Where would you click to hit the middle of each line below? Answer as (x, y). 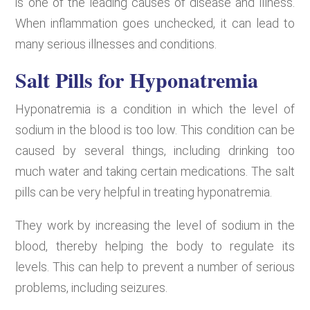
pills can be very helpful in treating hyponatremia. (144, 192)
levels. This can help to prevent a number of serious (155, 266)
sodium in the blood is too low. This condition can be (155, 129)
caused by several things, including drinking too (155, 150)
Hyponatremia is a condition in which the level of (155, 109)
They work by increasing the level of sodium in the (155, 225)
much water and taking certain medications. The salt (155, 171)
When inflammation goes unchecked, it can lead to (155, 23)
